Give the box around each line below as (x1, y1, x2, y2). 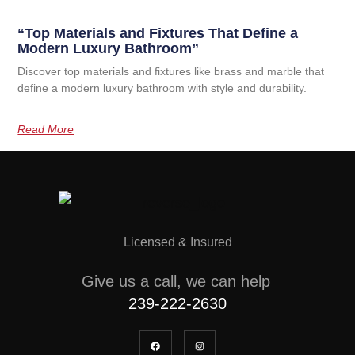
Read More (17, 122, 74, 136)
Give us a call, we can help (81, 272, 270, 290)
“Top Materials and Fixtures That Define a (17, 25, 299, 41)
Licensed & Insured (123, 235, 232, 249)
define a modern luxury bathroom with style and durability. (17, 81, 307, 94)
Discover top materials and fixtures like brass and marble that (17, 64, 325, 78)
